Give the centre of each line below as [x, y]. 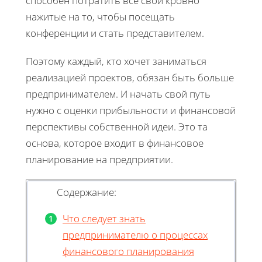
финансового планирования [128, 251]
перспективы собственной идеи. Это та [117, 126]
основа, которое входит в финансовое [115, 143]
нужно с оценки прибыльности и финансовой [131, 110]
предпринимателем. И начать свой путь [118, 94]
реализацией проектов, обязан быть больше [130, 77]
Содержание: [87, 192]
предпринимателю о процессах [135, 235]
